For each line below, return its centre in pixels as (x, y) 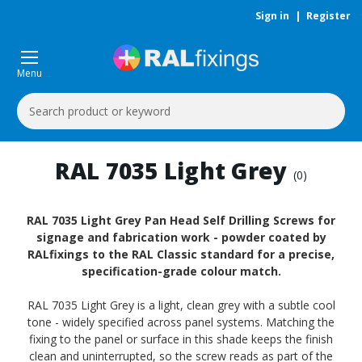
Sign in (272, 16)
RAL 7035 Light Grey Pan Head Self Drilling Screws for (181, 220)
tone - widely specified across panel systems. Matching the (181, 322)
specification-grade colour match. (181, 271)
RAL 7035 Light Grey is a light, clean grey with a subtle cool (181, 305)
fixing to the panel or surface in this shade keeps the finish (181, 339)
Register (328, 16)
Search (35, 101)
